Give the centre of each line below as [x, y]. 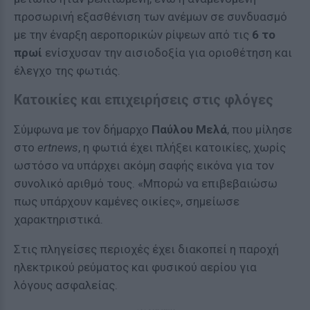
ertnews [58, 147]
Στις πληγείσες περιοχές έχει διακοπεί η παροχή [146, 249]
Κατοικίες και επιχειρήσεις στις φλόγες [144, 100]
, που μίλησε [259, 129]
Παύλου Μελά [189, 129]
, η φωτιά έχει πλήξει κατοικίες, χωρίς [182, 147]
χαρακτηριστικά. [58, 219]
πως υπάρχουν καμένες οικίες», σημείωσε [127, 201]
